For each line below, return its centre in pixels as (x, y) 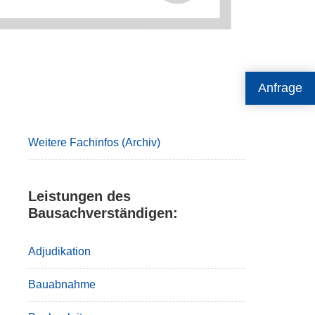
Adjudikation (59, 251)
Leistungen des (79, 196)
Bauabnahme (62, 284)
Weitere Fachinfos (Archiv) (94, 142)
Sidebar (66, 124)
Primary (67, 99)
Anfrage (280, 88)
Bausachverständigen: (103, 213)
